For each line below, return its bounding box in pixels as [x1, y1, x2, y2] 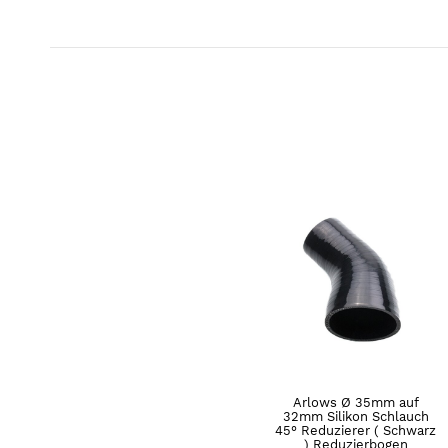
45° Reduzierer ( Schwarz [275, 422, 436, 438]
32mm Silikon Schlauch [282, 408, 429, 424]
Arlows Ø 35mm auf [292, 394, 419, 410]
